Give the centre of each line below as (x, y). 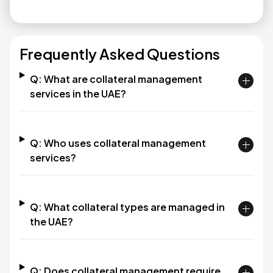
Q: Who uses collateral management (118, 143)
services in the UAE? (78, 94)
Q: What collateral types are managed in (127, 207)
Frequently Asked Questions (120, 54)
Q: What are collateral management (116, 79)
